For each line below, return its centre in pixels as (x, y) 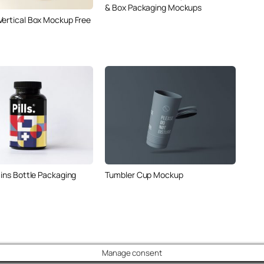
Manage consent (132, 253)
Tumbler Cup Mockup (144, 174)
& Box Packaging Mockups (154, 7)
